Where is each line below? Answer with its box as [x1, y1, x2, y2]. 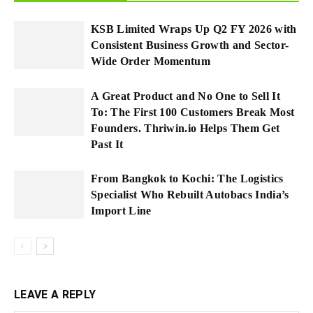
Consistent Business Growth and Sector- [91, 38, 289, 51]
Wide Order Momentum [91, 54, 211, 67]
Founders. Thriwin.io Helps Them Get [91, 122, 280, 134]
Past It [91, 138, 124, 150]
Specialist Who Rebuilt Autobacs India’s [91, 188, 289, 201]
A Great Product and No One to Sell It [91, 89, 280, 102]
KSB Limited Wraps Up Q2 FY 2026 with [91, 22, 297, 35]
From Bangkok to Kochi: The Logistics [91, 172, 284, 184]
